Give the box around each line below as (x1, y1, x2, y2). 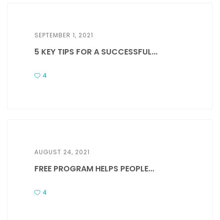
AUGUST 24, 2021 (34, 147, 90, 156)
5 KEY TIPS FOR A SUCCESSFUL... (34, 46, 158, 57)
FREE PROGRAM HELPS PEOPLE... (34, 163, 155, 174)
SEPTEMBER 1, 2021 (34, 30, 94, 39)
